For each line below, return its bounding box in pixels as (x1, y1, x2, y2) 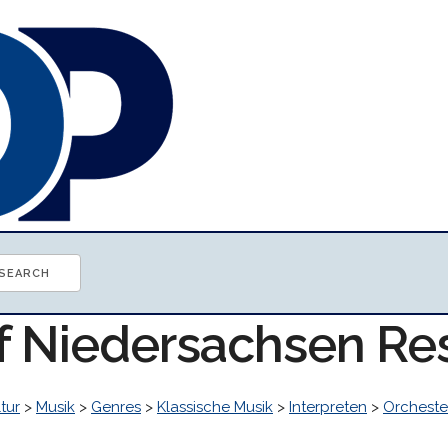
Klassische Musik (157, 398, 273, 416)
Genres (91, 398, 141, 416)
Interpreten (289, 398, 367, 416)
